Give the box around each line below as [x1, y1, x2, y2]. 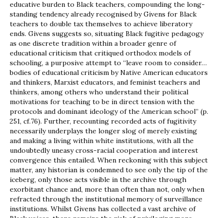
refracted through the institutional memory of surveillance [10, 195, 202, 204]
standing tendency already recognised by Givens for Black [10, 10, 197, 19]
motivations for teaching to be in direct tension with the [10, 97, 195, 107]
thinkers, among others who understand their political [10, 88, 188, 97]
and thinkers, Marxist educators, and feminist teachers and [10, 78, 200, 87]
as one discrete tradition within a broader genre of [10, 39, 176, 48]
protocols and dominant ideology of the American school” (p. [10, 107, 208, 116]
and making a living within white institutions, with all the [10, 136, 194, 145]
